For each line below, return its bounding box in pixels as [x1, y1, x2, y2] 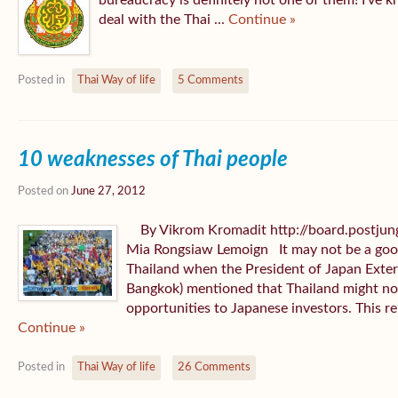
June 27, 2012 [71, 186, 146, 197]
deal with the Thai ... [99, 12, 228, 27]
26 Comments [178, 362, 251, 373]
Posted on [18, 186, 71, 197]
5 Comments [178, 75, 243, 86]
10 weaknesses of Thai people [18, 149, 288, 171]
